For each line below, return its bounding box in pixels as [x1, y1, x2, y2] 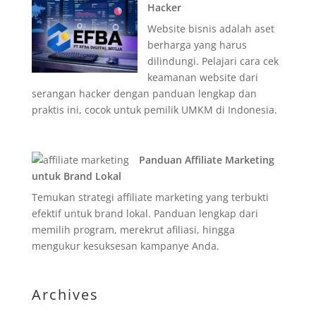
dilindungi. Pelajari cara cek [147, 54, 279, 68]
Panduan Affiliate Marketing [138, 153, 274, 166]
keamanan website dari [147, 71, 258, 84]
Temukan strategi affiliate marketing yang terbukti [31, 190, 269, 204]
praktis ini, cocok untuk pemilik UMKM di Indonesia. [31, 103, 277, 116]
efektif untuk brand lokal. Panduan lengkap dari [31, 207, 258, 220]
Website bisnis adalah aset [147, 22, 274, 35]
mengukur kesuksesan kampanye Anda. [31, 239, 219, 253]
